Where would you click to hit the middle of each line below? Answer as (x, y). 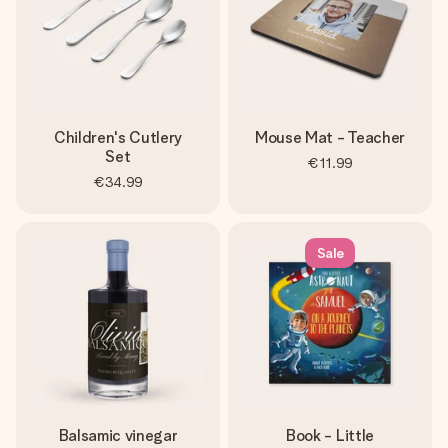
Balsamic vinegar (118, 435)
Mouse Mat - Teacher (330, 137)
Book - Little (330, 435)
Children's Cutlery (118, 137)
